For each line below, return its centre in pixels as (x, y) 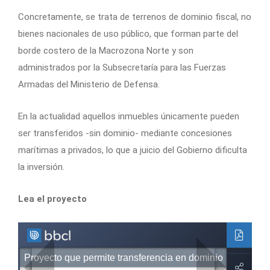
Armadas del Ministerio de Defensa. (89, 84)
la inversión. (41, 167)
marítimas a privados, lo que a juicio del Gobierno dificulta (133, 150)
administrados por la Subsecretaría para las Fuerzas (122, 67)
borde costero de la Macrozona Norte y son (106, 50)
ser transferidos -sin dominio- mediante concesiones (125, 133)
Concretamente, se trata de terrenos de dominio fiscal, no (135, 17)
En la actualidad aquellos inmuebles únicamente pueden (129, 116)
